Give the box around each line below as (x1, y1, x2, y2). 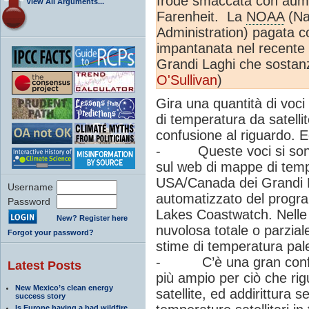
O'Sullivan (157, 72, 217, 88)
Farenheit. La (157, 8, 246, 24)
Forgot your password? (8, 228, 94, 237)
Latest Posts (8, 258, 81, 272)
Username (8, 181, 53, 192)
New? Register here (57, 213, 128, 222)
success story (15, 291, 66, 300)
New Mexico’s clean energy (15, 283, 113, 292)
